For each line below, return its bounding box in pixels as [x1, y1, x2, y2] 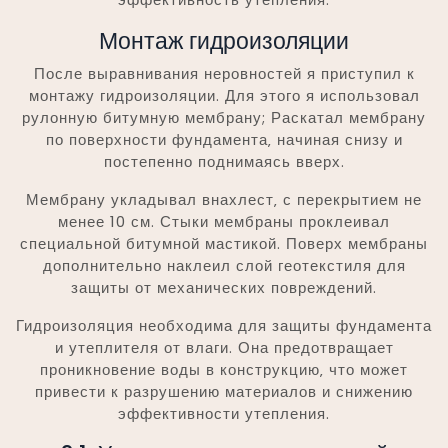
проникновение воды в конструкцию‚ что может [40, 358, 408, 380]
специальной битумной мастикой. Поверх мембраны [20, 232, 428, 254]
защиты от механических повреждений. [71, 276, 377, 298]
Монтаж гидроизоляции [99, 23, 349, 57]
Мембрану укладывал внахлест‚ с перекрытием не [26, 188, 422, 210]
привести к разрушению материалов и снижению [35, 380, 413, 402]
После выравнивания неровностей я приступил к [33, 62, 415, 84]
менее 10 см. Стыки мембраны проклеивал [58, 210, 390, 232]
